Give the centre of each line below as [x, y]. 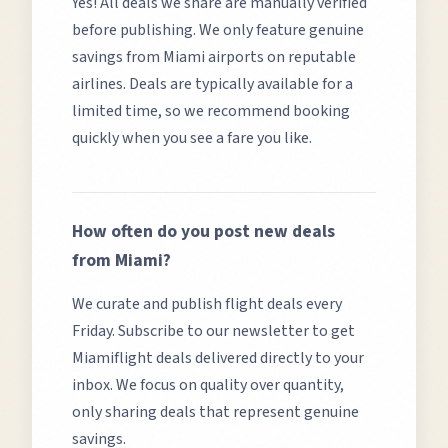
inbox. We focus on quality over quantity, [208, 385]
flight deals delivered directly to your [239, 358]
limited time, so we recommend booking [211, 111]
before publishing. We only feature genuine [218, 30]
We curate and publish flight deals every [207, 304]
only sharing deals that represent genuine [215, 412]
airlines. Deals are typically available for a [212, 84]
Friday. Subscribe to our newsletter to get [213, 331]
